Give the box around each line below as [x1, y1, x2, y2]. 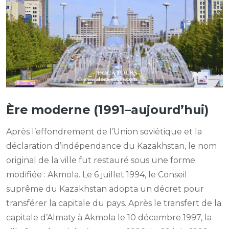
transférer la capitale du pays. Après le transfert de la [6, 198, 221, 209]
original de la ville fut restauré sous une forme [6, 155, 195, 166]
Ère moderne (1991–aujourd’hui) [6, 102, 209, 118]
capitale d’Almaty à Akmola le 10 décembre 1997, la [6, 213, 212, 223]
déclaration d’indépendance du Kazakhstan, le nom [6, 141, 217, 151]
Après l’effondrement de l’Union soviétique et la [6, 127, 202, 137]
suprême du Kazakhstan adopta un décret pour [6, 184, 204, 194]
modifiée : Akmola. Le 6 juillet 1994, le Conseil [6, 170, 187, 180]
